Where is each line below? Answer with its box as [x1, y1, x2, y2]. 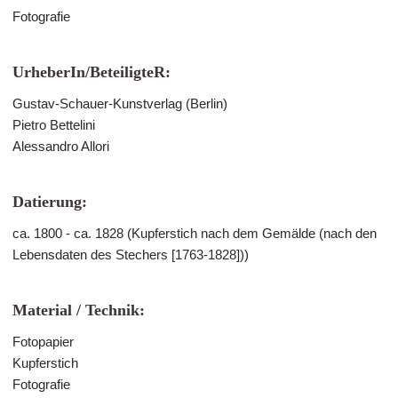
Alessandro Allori [12, 139, 109, 154]
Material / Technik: [12, 301, 145, 319]
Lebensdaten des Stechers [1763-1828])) [12, 247, 249, 262]
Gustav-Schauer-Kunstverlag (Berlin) [12, 96, 227, 111]
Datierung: [12, 193, 87, 211]
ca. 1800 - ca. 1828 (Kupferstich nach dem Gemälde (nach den [12, 226, 377, 241]
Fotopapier [12, 334, 74, 349]
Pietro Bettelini [12, 117, 95, 132]
